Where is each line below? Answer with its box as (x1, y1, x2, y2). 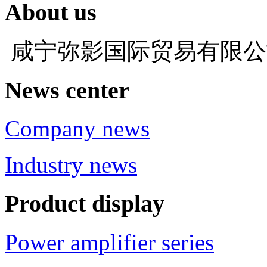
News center (5, 76, 129, 104)
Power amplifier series (5, 229, 214, 255)
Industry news (5, 152, 137, 178)
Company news (5, 116, 150, 142)
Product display (5, 190, 164, 218)
